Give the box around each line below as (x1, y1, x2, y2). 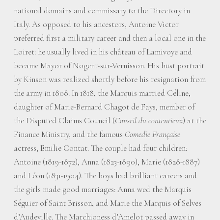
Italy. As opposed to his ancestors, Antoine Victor (14, 19, 179, 29)
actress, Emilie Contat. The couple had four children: (14, 142, 187, 153)
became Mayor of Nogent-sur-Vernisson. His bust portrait (14, 60, 204, 71)
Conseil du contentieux (115, 115, 183, 126)
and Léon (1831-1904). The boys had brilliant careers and (14, 170, 197, 181)
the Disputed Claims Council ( (14, 115, 115, 126)
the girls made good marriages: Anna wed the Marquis (14, 184, 192, 194)
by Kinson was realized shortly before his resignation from (14, 74, 206, 84)
